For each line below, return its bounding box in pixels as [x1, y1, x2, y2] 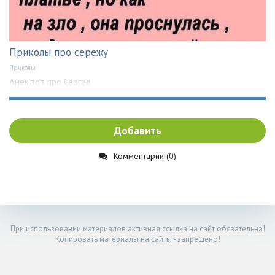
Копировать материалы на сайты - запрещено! [55, 234, 220, 245]
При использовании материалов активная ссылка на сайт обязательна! [10, 223, 265, 234]
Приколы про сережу [9, 45, 108, 60]
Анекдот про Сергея [9, 76, 90, 88]
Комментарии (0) [114, 150, 176, 162]
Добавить [114, 124, 161, 138]
